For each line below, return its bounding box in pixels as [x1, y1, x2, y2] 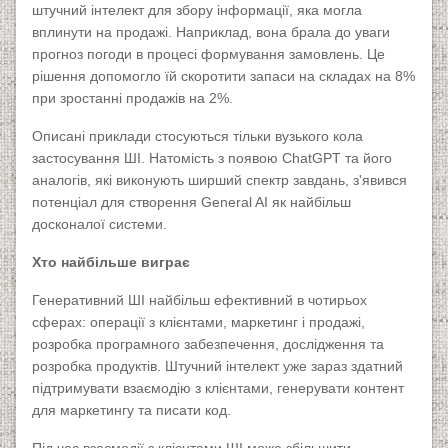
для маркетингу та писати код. [32, 402, 231, 419]
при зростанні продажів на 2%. [32, 90, 233, 107]
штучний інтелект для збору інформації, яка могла [32, 2, 362, 19]
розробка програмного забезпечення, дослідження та [32, 336, 384, 353]
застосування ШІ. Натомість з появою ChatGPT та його [32, 150, 392, 167]
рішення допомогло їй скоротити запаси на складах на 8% [32, 68, 415, 85]
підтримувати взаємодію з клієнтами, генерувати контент [32, 380, 404, 397]
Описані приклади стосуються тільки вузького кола [32, 128, 363, 145]
